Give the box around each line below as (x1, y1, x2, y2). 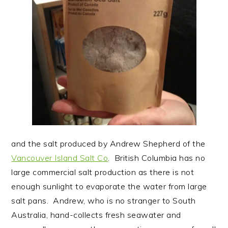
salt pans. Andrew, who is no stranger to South (11, 195, 196, 206)
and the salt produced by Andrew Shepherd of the (11, 138, 206, 149)
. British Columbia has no (108, 153, 206, 163)
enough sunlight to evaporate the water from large (11, 181, 207, 192)
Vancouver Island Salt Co (11, 153, 108, 163)
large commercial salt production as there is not (11, 167, 194, 178)
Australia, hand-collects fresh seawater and (11, 210, 181, 220)
